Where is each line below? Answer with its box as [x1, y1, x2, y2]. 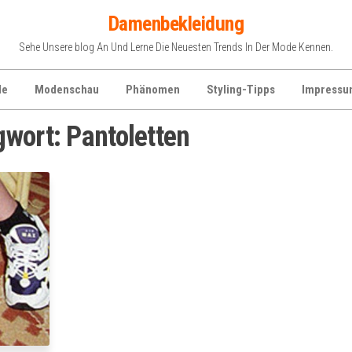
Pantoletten [66, 120, 190, 153]
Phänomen [126, 82, 180, 97]
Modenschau [35, 82, 99, 97]
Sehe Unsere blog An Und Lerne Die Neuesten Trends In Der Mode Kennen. [19, 41, 333, 53]
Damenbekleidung [108, 12, 244, 35]
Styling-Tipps [207, 82, 275, 97]
